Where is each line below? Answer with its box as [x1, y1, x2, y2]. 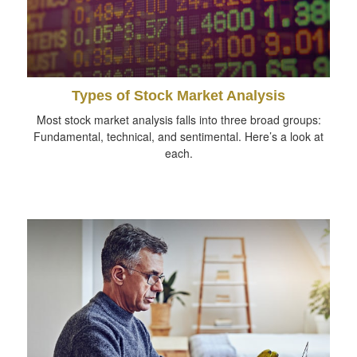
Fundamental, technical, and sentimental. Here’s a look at [33, 127, 324, 144]
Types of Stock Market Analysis [72, 87, 285, 104]
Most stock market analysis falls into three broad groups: [36, 111, 321, 127]
